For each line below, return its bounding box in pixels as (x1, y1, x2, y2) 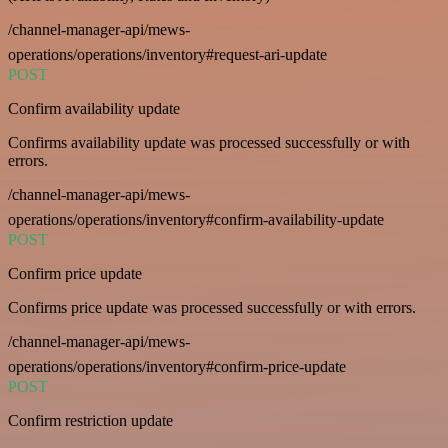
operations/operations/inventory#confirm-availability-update (8, 210, 384, 228)
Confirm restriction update (8, 411, 173, 429)
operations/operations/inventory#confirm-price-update (8, 357, 346, 375)
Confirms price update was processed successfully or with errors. (8, 298, 416, 316)
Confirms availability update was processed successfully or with (8, 133, 410, 151)
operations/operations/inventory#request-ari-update (8, 45, 327, 63)
